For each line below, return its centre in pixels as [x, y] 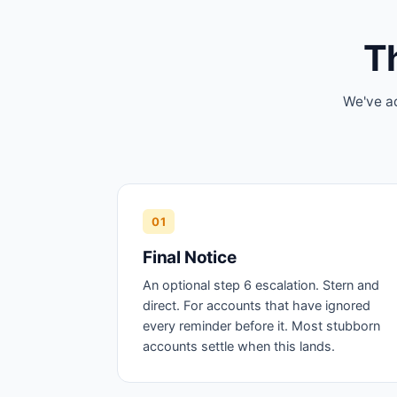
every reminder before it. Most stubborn [261, 326]
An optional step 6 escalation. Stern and [261, 285]
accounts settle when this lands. [239, 346]
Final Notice [190, 257]
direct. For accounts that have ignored [257, 306]
